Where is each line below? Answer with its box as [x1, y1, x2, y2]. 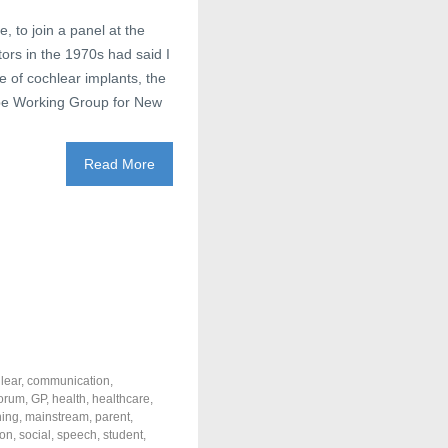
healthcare [92, 392, 150, 406]
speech [57, 428, 97, 442]
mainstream [25, 410, 89, 424]
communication [27, 374, 110, 388]
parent [95, 410, 130, 424]
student [103, 428, 143, 442]
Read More [84, 156, 155, 172]
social [19, 428, 51, 442]
